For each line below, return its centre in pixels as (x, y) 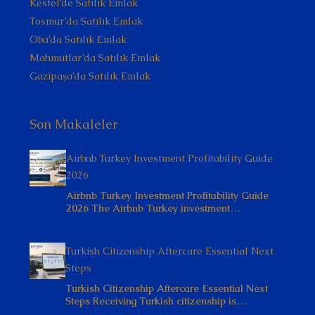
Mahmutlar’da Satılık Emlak (95, 58)
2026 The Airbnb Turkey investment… (153, 208)
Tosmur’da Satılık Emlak (86, 21)
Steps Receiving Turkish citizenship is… (156, 301)
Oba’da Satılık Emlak (78, 40)
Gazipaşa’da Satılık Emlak (90, 76)
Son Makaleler (73, 124)
